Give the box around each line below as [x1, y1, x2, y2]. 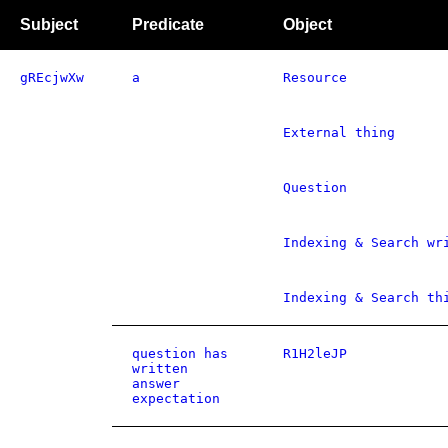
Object [283, 16, 332, 33]
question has [132, 346, 228, 361]
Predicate [132, 16, 204, 33]
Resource [283, 70, 347, 85]
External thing [283, 125, 395, 140]
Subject [20, 16, 78, 33]
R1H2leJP [283, 346, 347, 361]
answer [132, 376, 180, 391]
